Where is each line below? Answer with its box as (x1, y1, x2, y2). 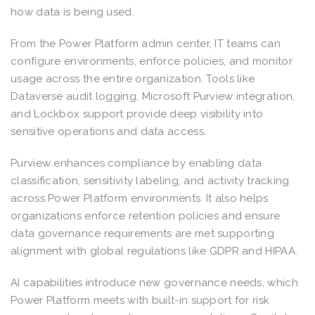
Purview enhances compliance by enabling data (11, 156, 262, 169)
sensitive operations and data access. (11, 124, 207, 138)
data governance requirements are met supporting (11, 226, 275, 240)
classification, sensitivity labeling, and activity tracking (11, 174, 290, 187)
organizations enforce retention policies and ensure (11, 209, 281, 222)
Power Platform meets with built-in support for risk (11, 293, 270, 307)
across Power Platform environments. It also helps (11, 191, 269, 205)
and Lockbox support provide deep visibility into (11, 107, 264, 120)
